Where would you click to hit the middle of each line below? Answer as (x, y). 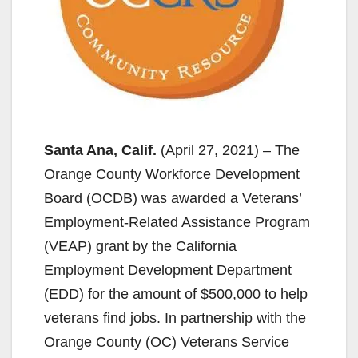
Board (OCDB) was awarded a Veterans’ (173, 198)
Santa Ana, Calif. (100, 150)
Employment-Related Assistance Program (177, 222)
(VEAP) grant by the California (140, 246)
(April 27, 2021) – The (228, 150)
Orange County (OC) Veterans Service (167, 342)
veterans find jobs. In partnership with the (175, 318)
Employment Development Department (168, 270)
